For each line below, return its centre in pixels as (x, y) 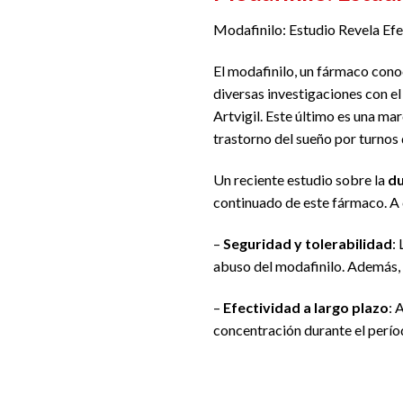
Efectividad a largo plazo (306, 307)
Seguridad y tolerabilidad (308, 243)
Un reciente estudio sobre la (300, 180)
